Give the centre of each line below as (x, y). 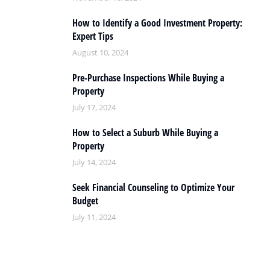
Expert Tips (93, 36)
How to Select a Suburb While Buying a (145, 133)
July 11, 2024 (94, 217)
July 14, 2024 (94, 162)
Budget (85, 201)
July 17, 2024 (94, 107)
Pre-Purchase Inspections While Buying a (148, 78)
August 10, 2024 (100, 52)
